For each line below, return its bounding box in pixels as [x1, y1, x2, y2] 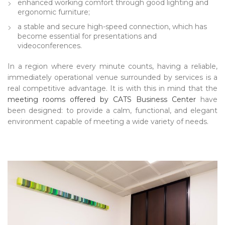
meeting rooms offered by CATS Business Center [8, 94, 196, 104]
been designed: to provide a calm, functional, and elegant [8, 105, 217, 115]
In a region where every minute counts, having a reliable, [8, 61, 217, 71]
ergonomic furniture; [18, 7, 90, 17]
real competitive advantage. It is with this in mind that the [8, 83, 217, 93]
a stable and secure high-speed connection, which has [18, 22, 207, 31]
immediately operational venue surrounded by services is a [8, 72, 217, 82]
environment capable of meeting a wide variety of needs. [8, 117, 208, 126]
